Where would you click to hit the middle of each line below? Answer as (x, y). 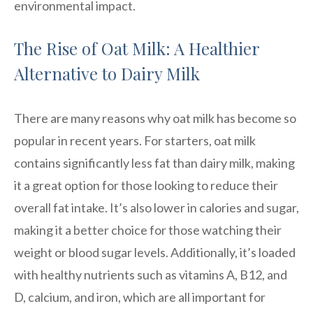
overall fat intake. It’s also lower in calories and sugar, (156, 207)
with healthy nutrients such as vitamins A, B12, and (151, 274)
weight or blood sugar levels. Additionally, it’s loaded (155, 252)
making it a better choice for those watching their (148, 230)
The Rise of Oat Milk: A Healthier (137, 48)
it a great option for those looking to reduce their (146, 185)
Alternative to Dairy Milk (107, 73)
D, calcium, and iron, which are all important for (140, 297)
